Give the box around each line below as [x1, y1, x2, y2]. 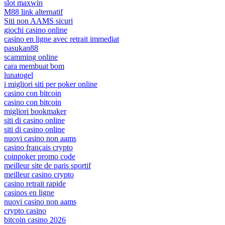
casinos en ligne [4, 188, 54, 197]
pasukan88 [4, 43, 38, 52]
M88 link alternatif [4, 7, 63, 16]
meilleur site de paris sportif [4, 161, 91, 170]
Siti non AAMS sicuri [4, 16, 73, 25]
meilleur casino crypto [4, 170, 74, 179]
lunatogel [4, 70, 33, 79]
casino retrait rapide [4, 179, 66, 188]
